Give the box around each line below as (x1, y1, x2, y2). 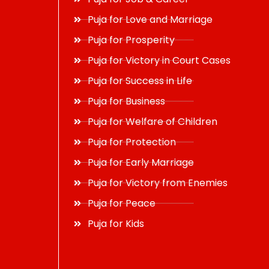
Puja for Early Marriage (87, 156, 194, 169)
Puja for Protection (87, 135, 176, 149)
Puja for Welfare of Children (87, 115, 217, 128)
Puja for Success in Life (87, 74, 192, 88)
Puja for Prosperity (87, 33, 175, 47)
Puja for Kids (87, 217, 144, 231)
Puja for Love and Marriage (87, 13, 213, 26)
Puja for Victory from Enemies (87, 176, 228, 190)
